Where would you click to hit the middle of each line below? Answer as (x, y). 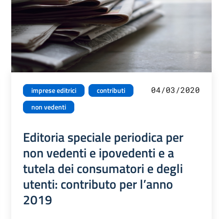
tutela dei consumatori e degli (103, 168)
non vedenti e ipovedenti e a (98, 153)
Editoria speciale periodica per (103, 137)
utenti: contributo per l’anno (98, 184)
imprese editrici (54, 91)
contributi (111, 91)
